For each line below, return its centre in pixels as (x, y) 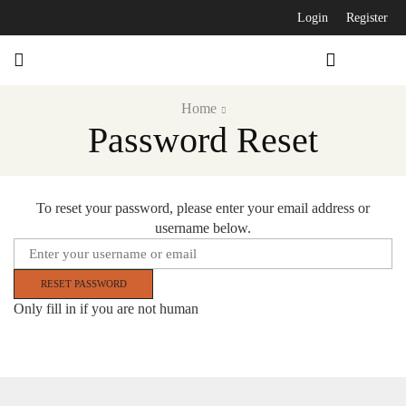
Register (367, 18)
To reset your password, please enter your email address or (203, 208)
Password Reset (203, 140)
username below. (203, 228)
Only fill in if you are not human (106, 308)
